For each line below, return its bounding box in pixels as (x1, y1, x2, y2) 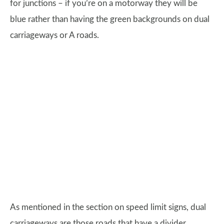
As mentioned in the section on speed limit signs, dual (10, 203, 206, 212)
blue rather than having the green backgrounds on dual (10, 15, 209, 24)
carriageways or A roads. (10, 31, 99, 40)
